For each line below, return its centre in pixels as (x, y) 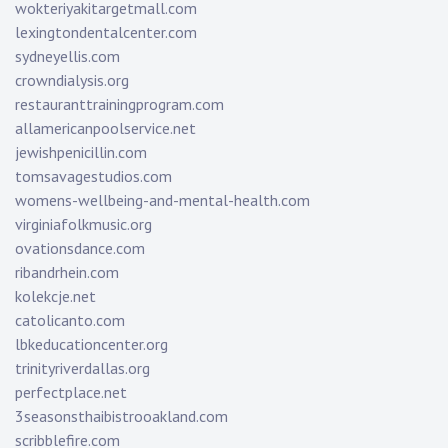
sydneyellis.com (67, 56)
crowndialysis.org (72, 80)
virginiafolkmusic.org (83, 224)
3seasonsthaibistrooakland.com (121, 416)
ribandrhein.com (67, 272)
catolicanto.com (70, 320)
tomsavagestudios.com (93, 176)
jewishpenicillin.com (81, 152)
